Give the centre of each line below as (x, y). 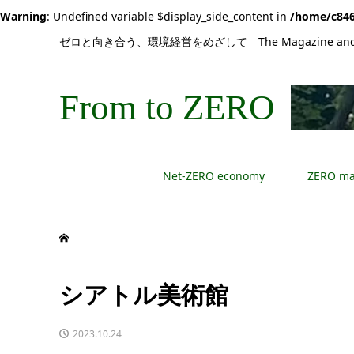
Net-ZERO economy (213, 176)
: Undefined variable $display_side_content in (168, 16)
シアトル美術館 (143, 295)
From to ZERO (167, 107)
